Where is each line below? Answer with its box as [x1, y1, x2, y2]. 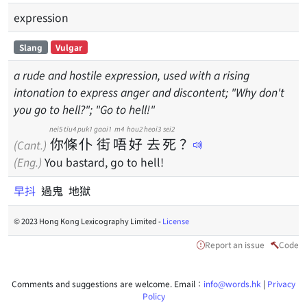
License [162, 215, 189, 226]
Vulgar [56, 41, 83, 53]
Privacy [267, 278, 295, 289]
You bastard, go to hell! [42, 153, 164, 170]
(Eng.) [14, 153, 42, 170]
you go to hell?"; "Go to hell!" [14, 101, 155, 117]
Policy [142, 290, 165, 302]
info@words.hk [204, 278, 261, 289]
